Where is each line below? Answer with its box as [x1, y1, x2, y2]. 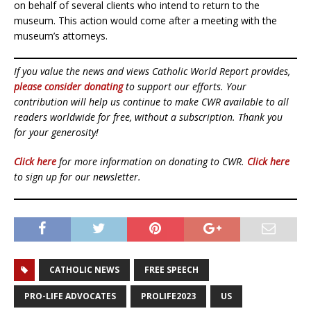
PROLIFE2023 [141, 290, 196, 303]
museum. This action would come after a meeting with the [14, 14, 277, 28]
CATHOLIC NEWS [49, 264, 119, 276]
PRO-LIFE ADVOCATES [24, 290, 116, 303]
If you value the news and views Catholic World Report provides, [14, 65, 290, 78]
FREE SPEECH [144, 264, 199, 276]
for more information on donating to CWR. [56, 155, 247, 169]
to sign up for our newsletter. [14, 170, 141, 184]
